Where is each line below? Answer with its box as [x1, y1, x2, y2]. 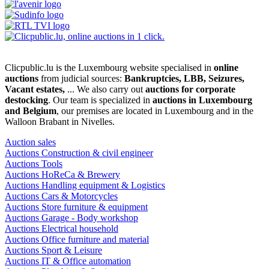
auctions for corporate [145, 83, 235, 94]
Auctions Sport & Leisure [5, 244, 102, 255]
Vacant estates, [5, 83, 65, 94]
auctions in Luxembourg [153, 94, 252, 105]
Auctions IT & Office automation [5, 255, 131, 266]
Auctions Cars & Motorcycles [5, 190, 118, 201]
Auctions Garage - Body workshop [5, 212, 138, 223]
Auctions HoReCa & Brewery [5, 169, 120, 180]
